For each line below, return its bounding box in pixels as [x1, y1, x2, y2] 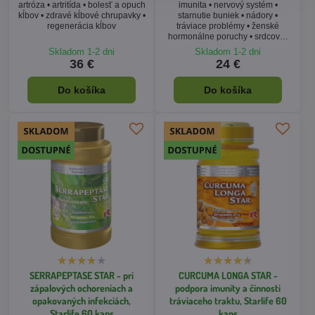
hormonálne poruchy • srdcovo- [168, 31, 288, 41]
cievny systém [201, 41, 255, 52]
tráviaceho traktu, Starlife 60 [169, 295, 287, 307]
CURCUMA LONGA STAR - [178, 269, 278, 281]
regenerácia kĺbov [47, 20, 116, 31]
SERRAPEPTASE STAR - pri [30, 269, 134, 281]
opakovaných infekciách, [32, 295, 131, 307]
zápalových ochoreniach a [30, 282, 133, 294]
